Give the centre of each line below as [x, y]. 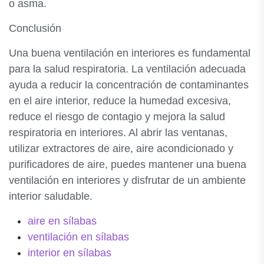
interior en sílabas [70, 253]
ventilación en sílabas [78, 237]
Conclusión [35, 28]
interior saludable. [51, 196]
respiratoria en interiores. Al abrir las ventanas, [118, 133]
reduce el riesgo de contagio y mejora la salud [117, 117]
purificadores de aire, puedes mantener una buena [128, 164]
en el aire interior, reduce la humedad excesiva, [120, 101]
